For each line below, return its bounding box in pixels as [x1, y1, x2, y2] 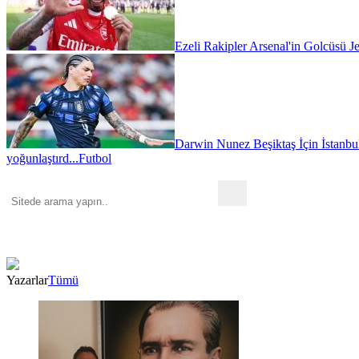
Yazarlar [6, 273, 48, 288]
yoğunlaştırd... [6, 151, 79, 165]
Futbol [79, 151, 111, 165]
